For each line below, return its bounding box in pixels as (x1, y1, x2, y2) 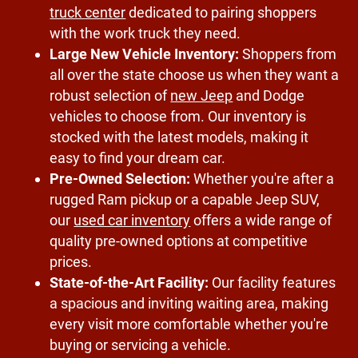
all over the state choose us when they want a (50, 66, 340, 84)
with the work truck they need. (50, 25, 241, 42)
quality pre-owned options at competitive (50, 233, 308, 250)
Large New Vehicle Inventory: (50, 46, 240, 63)
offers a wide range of (190, 212, 332, 229)
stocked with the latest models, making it (50, 129, 309, 146)
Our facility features (209, 274, 336, 292)
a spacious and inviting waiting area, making (50, 295, 329, 312)
